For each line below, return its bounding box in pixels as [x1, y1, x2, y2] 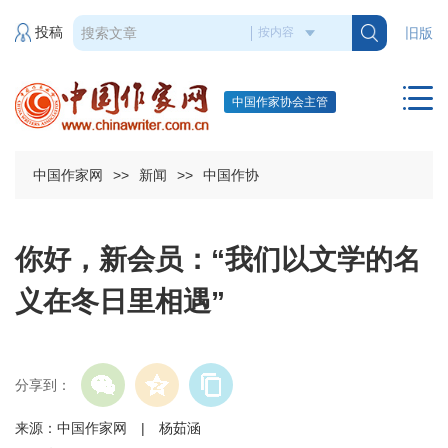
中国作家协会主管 [232, 95, 328, 109]
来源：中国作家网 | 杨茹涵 [15, 420, 229, 437]
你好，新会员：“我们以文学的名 [15, 244, 421, 276]
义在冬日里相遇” [15, 286, 225, 318]
